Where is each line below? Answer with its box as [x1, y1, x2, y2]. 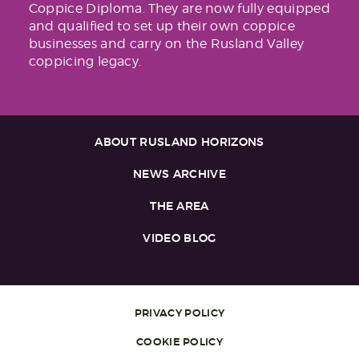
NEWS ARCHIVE [133, 167, 226, 181]
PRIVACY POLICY [134, 306, 225, 320]
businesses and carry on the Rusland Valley [28, 35, 305, 51]
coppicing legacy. [28, 53, 142, 69]
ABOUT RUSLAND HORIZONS [95, 135, 264, 149]
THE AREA [150, 199, 209, 213]
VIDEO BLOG [143, 231, 216, 245]
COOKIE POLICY [135, 335, 224, 349]
